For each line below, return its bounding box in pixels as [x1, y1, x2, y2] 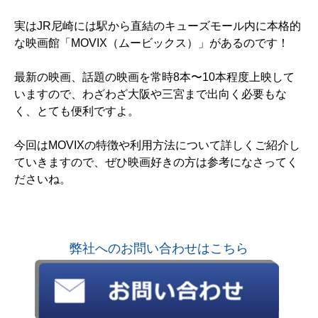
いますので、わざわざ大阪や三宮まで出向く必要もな [14, 88, 287, 101]
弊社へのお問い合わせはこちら [70, 241, 248, 256]
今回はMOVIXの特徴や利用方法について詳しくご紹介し [14, 139, 300, 152]
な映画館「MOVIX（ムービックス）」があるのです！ [14, 37, 289, 50]
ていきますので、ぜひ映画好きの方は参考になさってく [14, 156, 298, 169]
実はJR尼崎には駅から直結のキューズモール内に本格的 [14, 20, 301, 33]
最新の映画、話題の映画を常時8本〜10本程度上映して [14, 71, 295, 84]
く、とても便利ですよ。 [14, 105, 139, 118]
